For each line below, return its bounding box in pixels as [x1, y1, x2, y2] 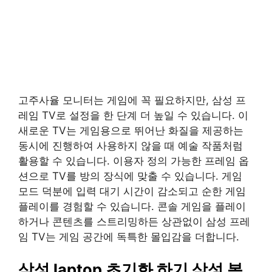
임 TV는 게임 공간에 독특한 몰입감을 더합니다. [18, 231, 239, 243]
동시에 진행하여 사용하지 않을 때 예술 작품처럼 [18, 140, 243, 152]
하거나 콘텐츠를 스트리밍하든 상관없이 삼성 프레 [18, 216, 250, 228]
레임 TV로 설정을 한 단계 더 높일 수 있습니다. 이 [18, 109, 248, 121]
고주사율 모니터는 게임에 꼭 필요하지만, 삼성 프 [18, 94, 246, 106]
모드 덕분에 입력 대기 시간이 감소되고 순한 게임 [18, 185, 246, 197]
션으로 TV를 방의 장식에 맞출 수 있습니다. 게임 [18, 170, 242, 182]
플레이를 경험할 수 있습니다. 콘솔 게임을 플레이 [18, 200, 246, 212]
